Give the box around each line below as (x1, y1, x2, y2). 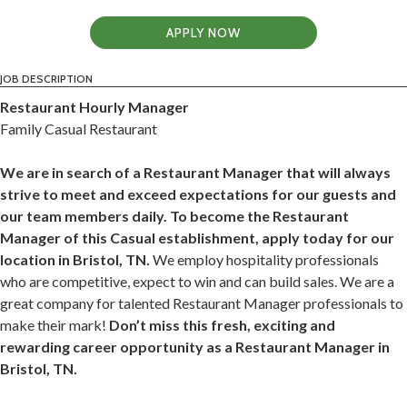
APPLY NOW (165, 25, 242, 42)
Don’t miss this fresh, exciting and (109, 316, 335, 334)
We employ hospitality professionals (150, 251, 379, 269)
